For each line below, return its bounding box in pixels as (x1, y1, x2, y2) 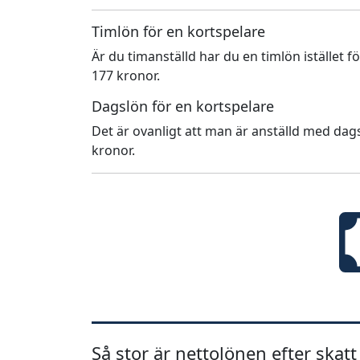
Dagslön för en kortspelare (92, 96, 274, 116)
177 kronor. (92, 66, 160, 84)
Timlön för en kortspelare (92, 21, 265, 41)
